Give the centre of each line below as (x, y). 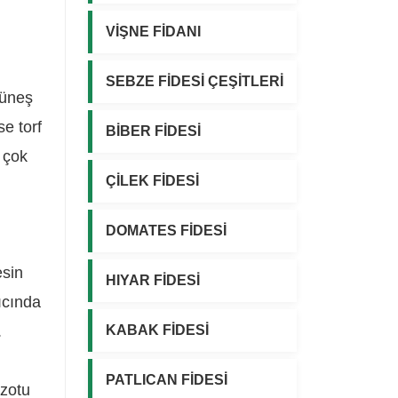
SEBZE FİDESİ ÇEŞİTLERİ (195, 81)
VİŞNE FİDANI (153, 31)
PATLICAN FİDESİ (167, 379)
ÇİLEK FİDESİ (152, 180)
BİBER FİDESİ (153, 131)
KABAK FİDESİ (157, 330)
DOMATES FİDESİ (166, 230)
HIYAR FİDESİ (153, 280)
